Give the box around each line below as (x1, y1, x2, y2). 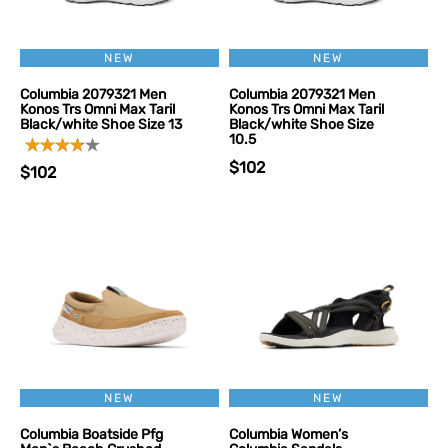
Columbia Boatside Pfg (20, 426, 163, 443)
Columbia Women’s (229, 426, 348, 443)
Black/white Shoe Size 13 (20, 116, 182, 133)
